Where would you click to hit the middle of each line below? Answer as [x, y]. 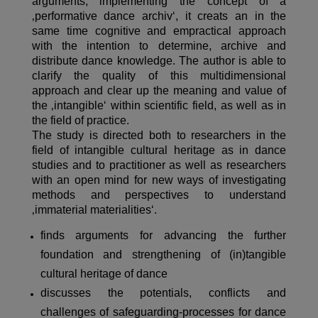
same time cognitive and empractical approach [159, 31]
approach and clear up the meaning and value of [159, 91]
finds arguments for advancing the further [163, 236]
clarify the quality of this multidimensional [159, 76]
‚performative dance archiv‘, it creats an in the [159, 16]
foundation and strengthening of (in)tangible [163, 255]
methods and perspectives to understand [159, 195]
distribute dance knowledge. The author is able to [159, 61]
